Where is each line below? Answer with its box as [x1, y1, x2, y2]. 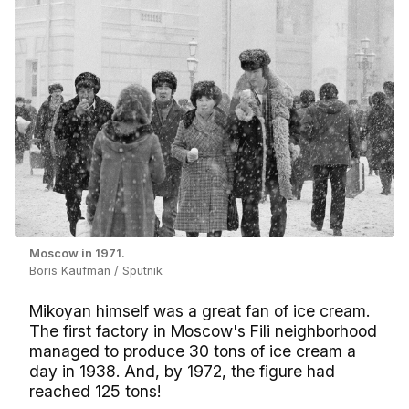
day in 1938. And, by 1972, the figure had [29, 362, 335, 382]
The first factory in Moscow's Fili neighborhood [29, 321, 377, 341]
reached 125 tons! [29, 382, 161, 402]
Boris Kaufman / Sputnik [29, 264, 163, 278]
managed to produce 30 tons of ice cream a [29, 341, 356, 362]
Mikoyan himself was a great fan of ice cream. [29, 301, 370, 321]
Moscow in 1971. [29, 246, 125, 261]
